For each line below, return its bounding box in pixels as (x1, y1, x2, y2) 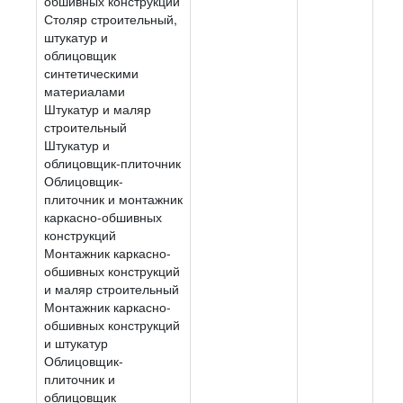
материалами (44, 81, 125, 100)
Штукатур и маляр (44, 99, 151, 118)
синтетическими (44, 63, 139, 82)
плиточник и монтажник (44, 189, 183, 208)
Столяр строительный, (44, 9, 177, 28)
